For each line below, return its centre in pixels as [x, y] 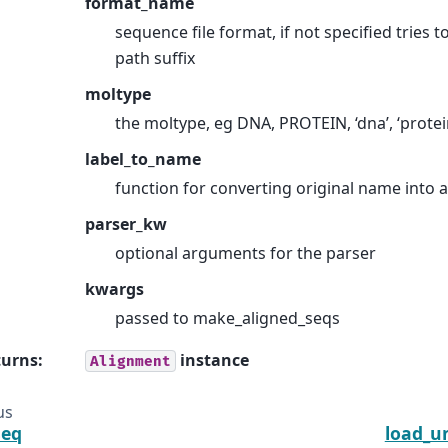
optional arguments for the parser [245, 252]
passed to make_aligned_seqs [227, 317]
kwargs [114, 288]
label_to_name [143, 158]
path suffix [155, 57]
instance [212, 359]
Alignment [130, 361]
